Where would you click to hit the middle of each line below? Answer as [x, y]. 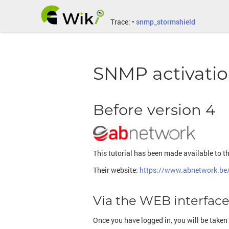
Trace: [120, 22]
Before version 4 [154, 109]
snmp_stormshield [166, 22]
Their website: [116, 170]
